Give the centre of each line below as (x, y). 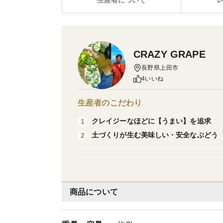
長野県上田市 (160, 68)
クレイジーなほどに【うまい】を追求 (151, 121)
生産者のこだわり (110, 103)
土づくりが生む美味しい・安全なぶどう (155, 135)
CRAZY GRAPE (169, 54)
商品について (94, 192)
